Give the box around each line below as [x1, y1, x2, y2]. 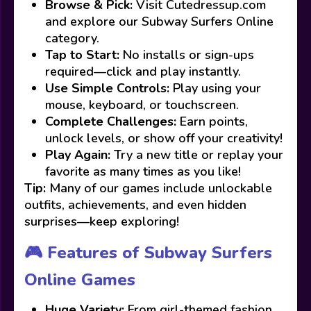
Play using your [169, 80, 261, 96]
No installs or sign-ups [119, 47, 254, 63]
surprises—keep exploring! [24, 213, 179, 230]
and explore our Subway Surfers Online [45, 13, 274, 30]
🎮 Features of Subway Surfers [24, 242, 272, 264]
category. [45, 30, 99, 47]
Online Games [24, 269, 135, 291]
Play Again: [45, 146, 110, 163]
